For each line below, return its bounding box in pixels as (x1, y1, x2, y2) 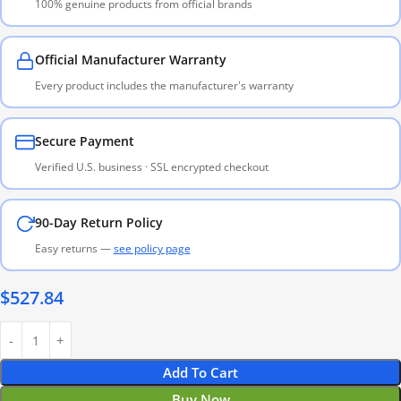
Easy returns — (34, 240, 114, 256)
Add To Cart (163, 363, 238, 382)
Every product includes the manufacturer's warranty (34, 77, 294, 93)
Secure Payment (34, 132, 134, 149)
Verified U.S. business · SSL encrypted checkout (34, 158, 269, 175)
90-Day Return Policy (34, 213, 163, 231)
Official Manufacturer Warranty (34, 50, 226, 68)
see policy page (113, 240, 191, 256)
